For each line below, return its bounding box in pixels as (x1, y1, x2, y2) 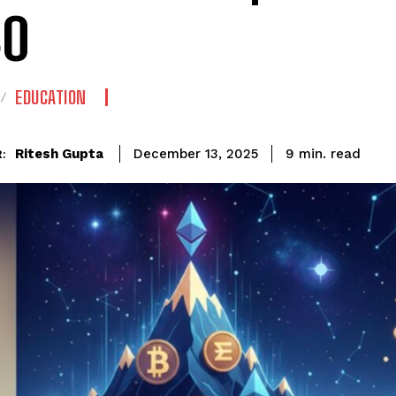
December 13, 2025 (133, 146, 258, 163)
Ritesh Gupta (15, 145, 103, 162)
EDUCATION (15, 87, 87, 109)
